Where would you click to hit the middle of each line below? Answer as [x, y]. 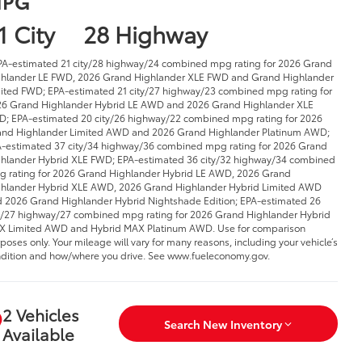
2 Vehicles [41, 314]
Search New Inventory [223, 324]
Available [37, 333]
